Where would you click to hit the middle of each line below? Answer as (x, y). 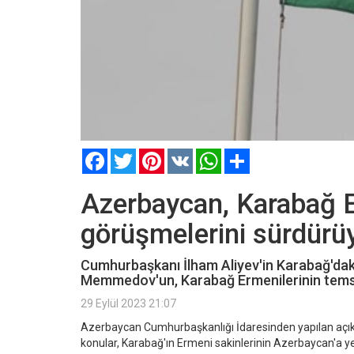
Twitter (154, 154)
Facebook (132, 154)
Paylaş (266, 154)
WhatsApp (247, 154)
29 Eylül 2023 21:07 (128, 303)
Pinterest (187, 154)
